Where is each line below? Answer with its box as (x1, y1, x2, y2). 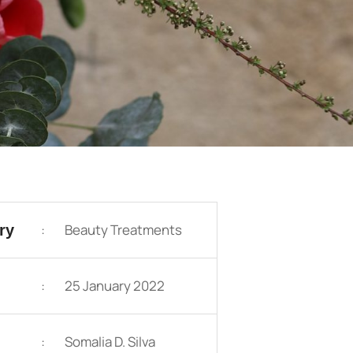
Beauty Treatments (65, 221, 183, 239)
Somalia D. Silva (65, 333, 156, 351)
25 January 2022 (65, 277, 165, 295)
